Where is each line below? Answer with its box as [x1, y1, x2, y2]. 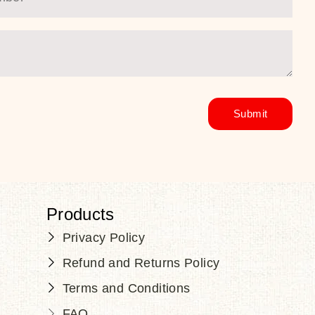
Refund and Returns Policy [62, 255, 220, 270]
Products [46, 204, 115, 224]
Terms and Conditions [62, 281, 191, 295]
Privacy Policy [62, 230, 146, 245]
